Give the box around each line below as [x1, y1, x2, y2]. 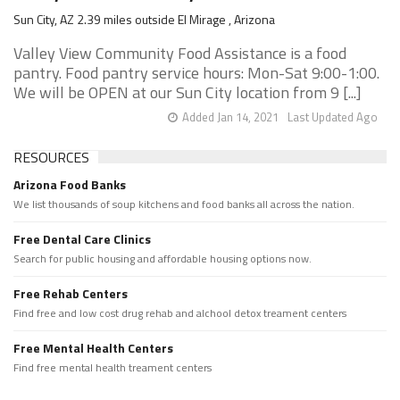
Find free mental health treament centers [13, 359, 212, 376]
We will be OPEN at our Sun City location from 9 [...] [13, 80, 362, 104]
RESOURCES [13, 146, 89, 168]
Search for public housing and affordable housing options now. [13, 250, 312, 267]
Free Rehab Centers [13, 284, 128, 303]
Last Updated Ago [287, 108, 378, 126]
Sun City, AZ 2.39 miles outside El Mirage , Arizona [13, 10, 275, 29]
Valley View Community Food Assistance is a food [13, 41, 346, 65]
